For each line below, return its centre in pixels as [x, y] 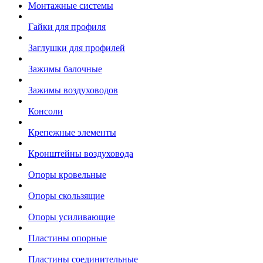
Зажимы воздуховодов [73, 90]
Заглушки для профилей [77, 48]
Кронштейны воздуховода [81, 153]
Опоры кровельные [67, 174]
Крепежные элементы [72, 132]
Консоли [45, 111]
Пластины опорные [68, 238]
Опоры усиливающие [72, 217]
